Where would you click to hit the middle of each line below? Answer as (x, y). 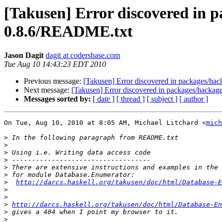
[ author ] (194, 99)
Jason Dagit (24, 55)
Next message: (48, 90)
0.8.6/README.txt (68, 31)
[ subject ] (162, 99)
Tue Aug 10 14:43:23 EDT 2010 (55, 64)
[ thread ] (131, 99)
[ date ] (104, 99)
